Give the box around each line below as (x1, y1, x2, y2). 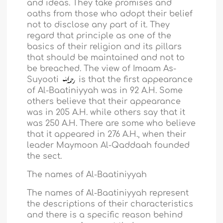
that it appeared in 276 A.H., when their (27, 129, 187, 139)
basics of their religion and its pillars (27, 42, 182, 51)
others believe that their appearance (27, 97, 181, 106)
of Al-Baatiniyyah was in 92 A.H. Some (27, 86, 183, 95)
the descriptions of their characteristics (27, 199, 194, 209)
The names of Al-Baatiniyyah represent (27, 188, 189, 198)
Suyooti (27, 75, 62, 84)
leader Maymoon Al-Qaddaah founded (27, 140, 190, 150)
